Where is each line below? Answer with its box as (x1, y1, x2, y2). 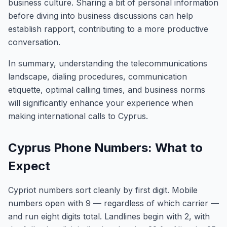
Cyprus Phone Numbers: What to (8, 140, 203, 155)
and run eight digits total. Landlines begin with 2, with (8, 211, 210, 221)
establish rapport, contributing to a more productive (8, 24, 208, 34)
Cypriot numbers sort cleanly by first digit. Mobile (8, 185, 198, 195)
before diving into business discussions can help (8, 11, 193, 21)
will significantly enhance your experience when (8, 98, 193, 108)
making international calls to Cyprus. (8, 111, 148, 121)
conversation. (8, 37, 60, 47)
